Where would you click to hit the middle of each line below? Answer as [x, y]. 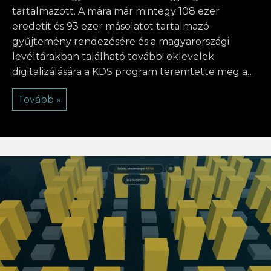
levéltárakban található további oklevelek [113, 57]
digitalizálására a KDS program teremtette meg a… [133, 72]
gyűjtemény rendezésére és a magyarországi [121, 42]
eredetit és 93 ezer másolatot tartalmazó [111, 27]
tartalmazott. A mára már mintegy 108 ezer [116, 11]
